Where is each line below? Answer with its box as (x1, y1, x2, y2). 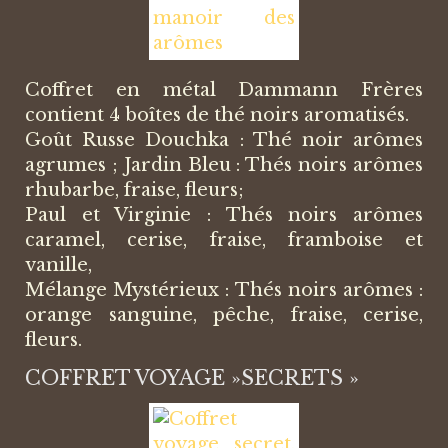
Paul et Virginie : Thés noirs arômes (25, 204, 423, 227)
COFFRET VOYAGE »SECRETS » (25, 366, 359, 391)
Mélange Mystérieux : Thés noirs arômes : (25, 279, 423, 302)
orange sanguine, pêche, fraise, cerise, (25, 304, 423, 327)
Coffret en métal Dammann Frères (25, 79, 423, 102)
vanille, (25, 254, 92, 277)
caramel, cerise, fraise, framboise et (25, 229, 423, 252)
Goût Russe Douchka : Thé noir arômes (25, 129, 423, 152)
